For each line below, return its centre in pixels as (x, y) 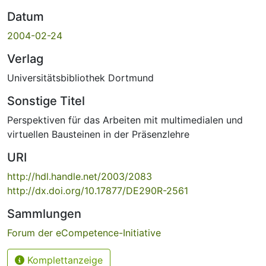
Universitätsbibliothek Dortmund (80, 77)
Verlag (25, 58)
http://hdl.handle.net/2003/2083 (80, 176)
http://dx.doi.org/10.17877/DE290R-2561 (98, 190)
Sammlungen (44, 213)
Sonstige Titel (46, 101)
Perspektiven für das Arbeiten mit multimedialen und (125, 120)
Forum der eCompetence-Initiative (84, 232)
